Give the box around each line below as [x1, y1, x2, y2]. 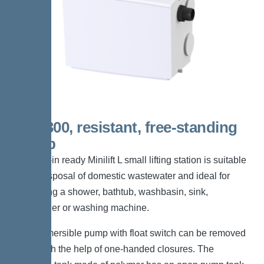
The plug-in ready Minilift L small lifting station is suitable [12, 155, 246, 166]
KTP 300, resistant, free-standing [12, 118, 237, 137]
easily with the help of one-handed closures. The [12, 244, 214, 255]
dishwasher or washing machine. [12, 203, 149, 213]
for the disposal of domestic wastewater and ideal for [12, 171, 230, 181]
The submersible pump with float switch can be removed [12, 228, 246, 239]
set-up [12, 135, 56, 153]
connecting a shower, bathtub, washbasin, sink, [12, 187, 208, 197]
